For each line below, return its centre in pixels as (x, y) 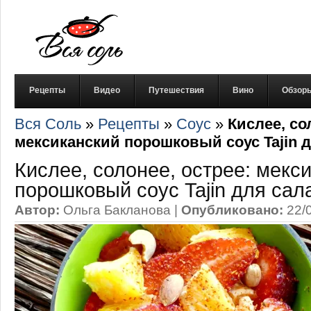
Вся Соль (48, 124)
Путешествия (176, 90)
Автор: (37, 210)
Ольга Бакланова (117, 210)
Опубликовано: (232, 210)
